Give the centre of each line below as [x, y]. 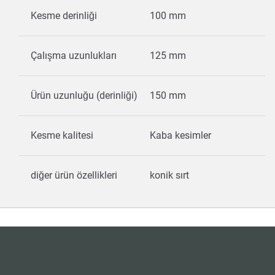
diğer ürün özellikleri [74, 175]
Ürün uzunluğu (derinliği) [84, 95]
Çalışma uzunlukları [74, 56]
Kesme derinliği [64, 16]
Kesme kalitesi [62, 135]
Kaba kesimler [182, 135]
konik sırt [171, 175]
